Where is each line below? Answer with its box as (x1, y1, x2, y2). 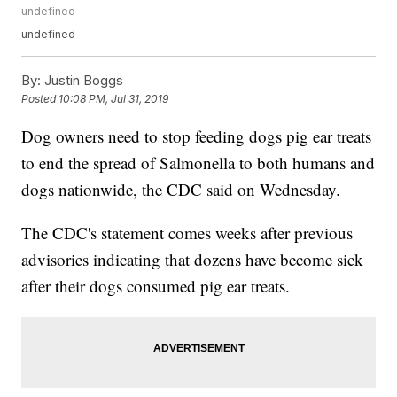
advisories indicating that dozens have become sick (21, 248, 364, 271)
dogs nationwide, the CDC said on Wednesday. (21, 178, 341, 201)
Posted (21, 92, 59, 106)
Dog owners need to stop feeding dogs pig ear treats (21, 125, 372, 148)
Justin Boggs (41, 72, 124, 90)
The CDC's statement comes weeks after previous (21, 222, 354, 245)
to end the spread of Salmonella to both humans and (21, 152, 376, 175)
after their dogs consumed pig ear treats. (21, 275, 291, 298)
